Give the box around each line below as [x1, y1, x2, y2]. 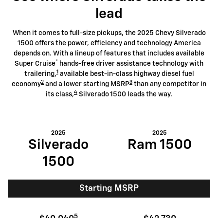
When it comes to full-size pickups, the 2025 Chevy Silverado [12, 29, 206, 36]
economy [12, 80, 41, 88]
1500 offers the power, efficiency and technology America [17, 39, 201, 47]
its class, [46, 91, 74, 98]
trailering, [24, 70, 56, 77]
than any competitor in [132, 80, 206, 88]
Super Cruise [15, 60, 55, 67]
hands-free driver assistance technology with [58, 60, 203, 67]
